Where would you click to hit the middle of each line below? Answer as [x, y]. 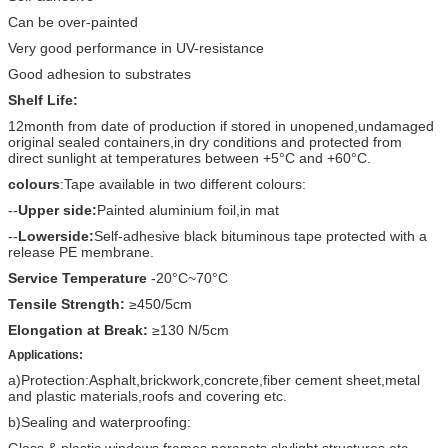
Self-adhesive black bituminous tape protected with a [260, 235]
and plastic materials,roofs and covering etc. [147, 395]
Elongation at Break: [80, 329]
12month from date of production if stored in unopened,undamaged [221, 125]
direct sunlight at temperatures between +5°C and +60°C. [189, 157]
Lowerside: [56, 235]
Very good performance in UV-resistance [136, 47]
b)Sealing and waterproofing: [99, 421]
